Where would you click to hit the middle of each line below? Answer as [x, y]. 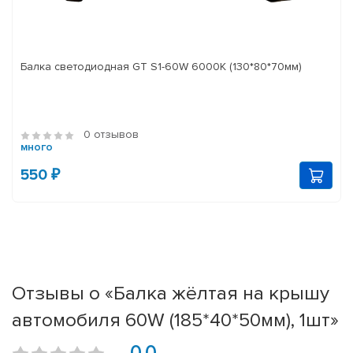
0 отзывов [111, 135]
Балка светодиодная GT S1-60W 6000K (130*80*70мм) [161, 67]
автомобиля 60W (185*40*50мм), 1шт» [175, 320]
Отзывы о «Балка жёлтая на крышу [171, 294]
